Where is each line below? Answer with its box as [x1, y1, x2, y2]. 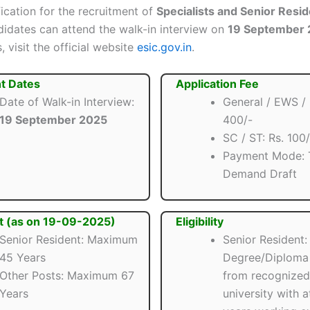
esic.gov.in [137, 39, 192, 54]
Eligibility [175, 215, 224, 229]
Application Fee [175, 77, 259, 91]
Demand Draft [222, 167, 297, 181]
